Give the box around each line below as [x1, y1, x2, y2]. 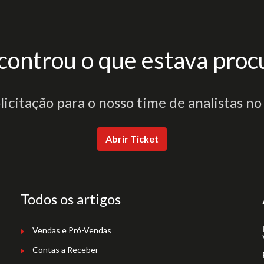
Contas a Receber [32, 245, 98, 255]
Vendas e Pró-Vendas [32, 225, 111, 235]
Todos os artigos [21, 190, 121, 207]
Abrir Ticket [105, 133, 159, 144]
